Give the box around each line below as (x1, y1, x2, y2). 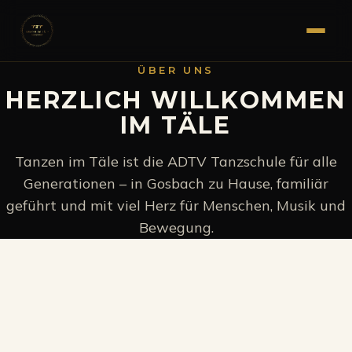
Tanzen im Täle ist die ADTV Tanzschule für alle (15, 152, 337, 170)
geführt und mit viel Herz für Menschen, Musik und (6, 196, 346, 214)
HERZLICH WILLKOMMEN (5, 86, 346, 115)
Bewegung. (138, 218, 214, 236)
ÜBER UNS (137, 64, 214, 76)
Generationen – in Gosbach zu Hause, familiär (24, 174, 328, 192)
